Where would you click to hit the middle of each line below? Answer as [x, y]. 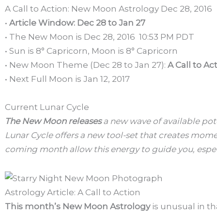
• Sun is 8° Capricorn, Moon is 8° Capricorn [91, 51]
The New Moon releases [53, 121]
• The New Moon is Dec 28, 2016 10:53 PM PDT [100, 37]
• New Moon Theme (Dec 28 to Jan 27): [86, 65]
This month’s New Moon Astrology [77, 207]
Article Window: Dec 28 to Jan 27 [77, 23]
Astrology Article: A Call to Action [73, 193]
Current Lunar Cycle [47, 107]
